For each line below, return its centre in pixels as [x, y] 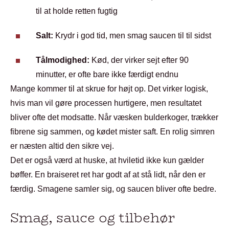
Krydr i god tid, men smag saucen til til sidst [132, 36]
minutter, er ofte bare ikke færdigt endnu [107, 74]
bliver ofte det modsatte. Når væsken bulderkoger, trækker [114, 117]
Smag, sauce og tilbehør [93, 218]
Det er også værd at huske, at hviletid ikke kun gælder [107, 160]
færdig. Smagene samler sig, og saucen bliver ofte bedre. [113, 189]
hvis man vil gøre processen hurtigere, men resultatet [106, 103]
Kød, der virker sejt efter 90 [139, 60]
